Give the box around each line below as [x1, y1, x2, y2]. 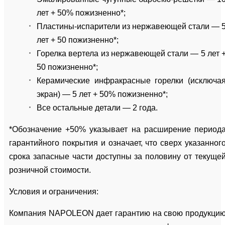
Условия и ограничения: [9, 187, 98, 196]
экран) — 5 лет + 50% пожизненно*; [37, 89, 168, 98]
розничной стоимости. [9, 165, 91, 174]
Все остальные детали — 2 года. [37, 103, 158, 112]
